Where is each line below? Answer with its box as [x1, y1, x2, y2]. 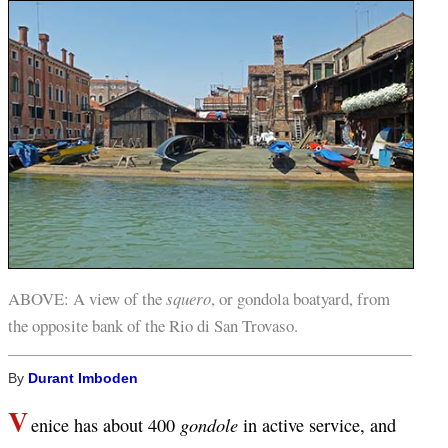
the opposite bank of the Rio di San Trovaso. [8, 314, 298, 338]
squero [166, 287, 211, 311]
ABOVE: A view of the [8, 287, 166, 311]
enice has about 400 [30, 413, 180, 438]
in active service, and [237, 413, 396, 438]
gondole [179, 412, 238, 438]
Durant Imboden [28, 371, 138, 387]
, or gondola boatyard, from [211, 287, 390, 311]
